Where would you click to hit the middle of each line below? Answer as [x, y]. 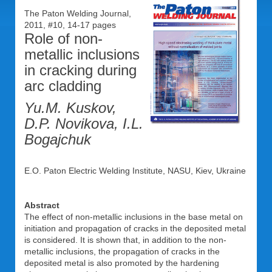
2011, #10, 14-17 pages [73, 25]
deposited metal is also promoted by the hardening [122, 263]
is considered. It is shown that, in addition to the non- [125, 240]
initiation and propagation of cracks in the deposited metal [135, 228]
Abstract [42, 205]
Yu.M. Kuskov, [70, 108]
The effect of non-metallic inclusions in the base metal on [134, 217]
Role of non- [63, 39]
